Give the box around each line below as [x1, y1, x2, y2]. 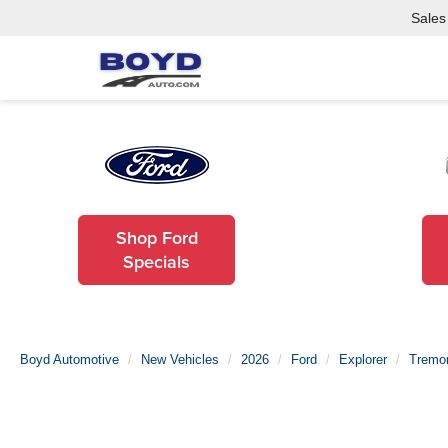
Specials [123, 249, 191, 274]
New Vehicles [141, 352, 219, 367]
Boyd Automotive [20, 352, 119, 367]
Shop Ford [115, 225, 198, 250]
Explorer [339, 352, 387, 367]
